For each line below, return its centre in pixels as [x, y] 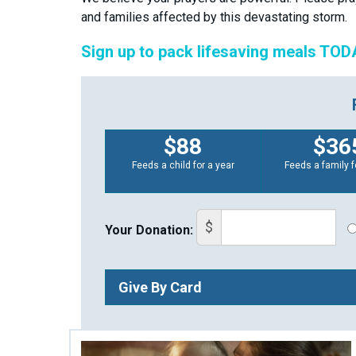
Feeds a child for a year [183, 165]
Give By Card [160, 287]
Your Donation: [149, 230]
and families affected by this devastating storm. [214, 17]
